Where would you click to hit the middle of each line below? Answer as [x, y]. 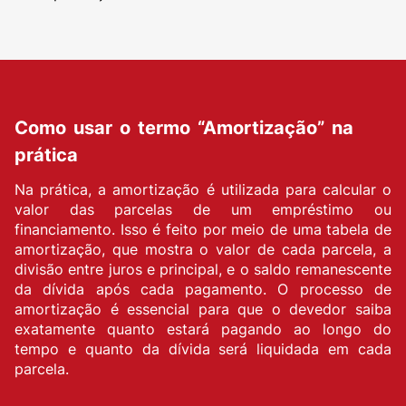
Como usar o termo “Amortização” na [184, 128]
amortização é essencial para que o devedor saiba [203, 309]
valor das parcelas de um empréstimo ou [203, 209]
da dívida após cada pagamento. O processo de [203, 289]
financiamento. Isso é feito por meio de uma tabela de [203, 229]
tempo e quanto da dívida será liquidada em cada [203, 349]
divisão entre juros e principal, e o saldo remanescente [203, 269]
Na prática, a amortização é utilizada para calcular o [203, 189]
